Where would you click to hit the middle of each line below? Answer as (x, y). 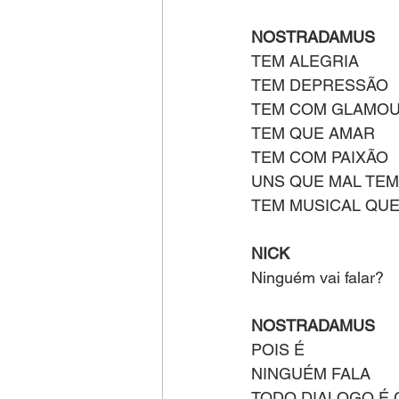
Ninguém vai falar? (318, 277)
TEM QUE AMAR (313, 133)
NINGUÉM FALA (311, 374)
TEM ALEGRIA (305, 61)
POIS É (278, 350)
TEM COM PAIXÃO (320, 157)
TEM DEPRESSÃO (320, 85)
